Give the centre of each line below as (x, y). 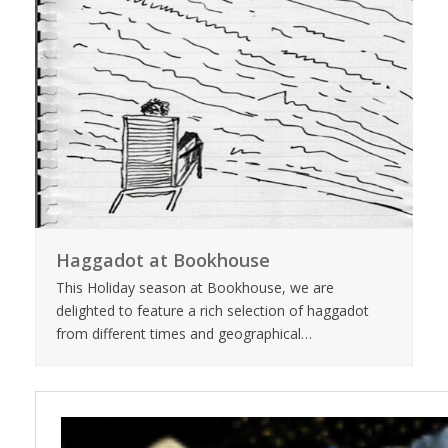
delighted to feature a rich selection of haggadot (212, 310)
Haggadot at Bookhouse (162, 259)
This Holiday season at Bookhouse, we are (194, 287)
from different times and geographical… (183, 333)
